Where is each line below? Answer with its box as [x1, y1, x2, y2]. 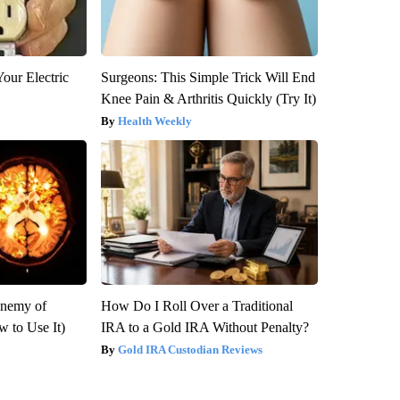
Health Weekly [117, 113, 192, 128]
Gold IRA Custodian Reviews [117, 342, 262, 356]
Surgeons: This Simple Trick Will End [100, 69, 315, 85]
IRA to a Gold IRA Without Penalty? [100, 319, 309, 335]
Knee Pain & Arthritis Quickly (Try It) [100, 90, 316, 106]
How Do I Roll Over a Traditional [100, 297, 293, 313]
